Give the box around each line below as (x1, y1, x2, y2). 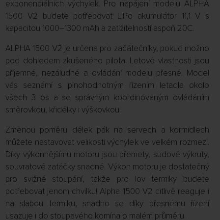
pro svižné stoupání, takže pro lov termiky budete (5, 174, 209, 184)
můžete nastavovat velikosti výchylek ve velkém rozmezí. (5, 137, 209, 147)
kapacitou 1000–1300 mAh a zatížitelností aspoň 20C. (5, 23, 194, 33)
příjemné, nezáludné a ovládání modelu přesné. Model (5, 68, 209, 78)
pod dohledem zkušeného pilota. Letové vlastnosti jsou (5, 55, 209, 66)
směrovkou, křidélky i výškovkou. (5, 105, 121, 115)
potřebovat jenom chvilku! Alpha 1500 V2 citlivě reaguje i (5, 186, 209, 196)
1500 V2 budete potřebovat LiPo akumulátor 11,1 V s (5, 11, 209, 21)
